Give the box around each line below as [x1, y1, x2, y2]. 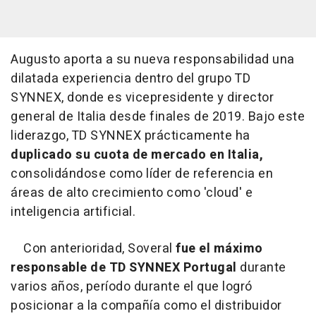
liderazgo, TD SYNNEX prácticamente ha [11, 126, 250, 146]
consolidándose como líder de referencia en [11, 164, 273, 184]
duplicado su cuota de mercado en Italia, [11, 145, 263, 165]
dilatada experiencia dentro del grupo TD [11, 69, 250, 89]
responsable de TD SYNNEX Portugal [11, 258, 237, 278]
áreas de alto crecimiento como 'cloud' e [11, 183, 253, 203]
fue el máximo [176, 239, 263, 259]
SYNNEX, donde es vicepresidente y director [11, 88, 274, 108]
